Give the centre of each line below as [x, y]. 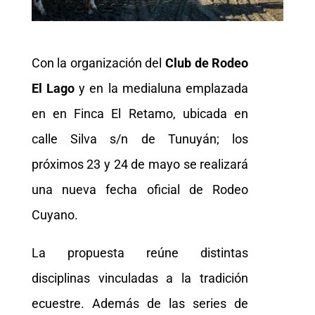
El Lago [53, 88]
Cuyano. [54, 214]
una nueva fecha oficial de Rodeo [140, 189]
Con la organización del [98, 63]
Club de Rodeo [207, 63]
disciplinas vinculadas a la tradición [140, 278]
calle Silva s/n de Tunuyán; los [140, 139]
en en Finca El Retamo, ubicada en [140, 113]
